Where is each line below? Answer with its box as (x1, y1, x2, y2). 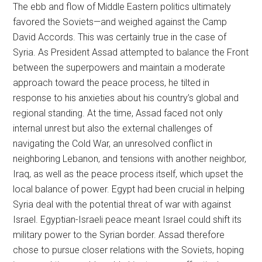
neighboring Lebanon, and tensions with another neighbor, (13, 153, 247, 164)
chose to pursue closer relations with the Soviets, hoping (13, 244, 244, 256)
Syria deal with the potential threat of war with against (13, 199, 232, 210)
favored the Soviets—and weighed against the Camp (13, 16, 227, 27)
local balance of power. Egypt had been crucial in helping (13, 184, 245, 195)
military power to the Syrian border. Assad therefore (13, 229, 225, 240)
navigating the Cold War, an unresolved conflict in (13, 138, 213, 149)
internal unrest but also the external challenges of (13, 123, 213, 134)
